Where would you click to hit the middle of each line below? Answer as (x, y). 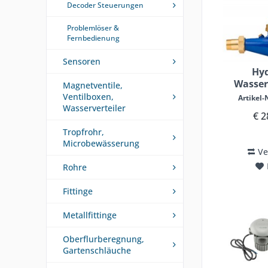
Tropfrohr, (83, 132)
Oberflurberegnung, (103, 239)
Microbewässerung (101, 143)
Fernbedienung (93, 38)
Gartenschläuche (97, 250)
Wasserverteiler (94, 108)
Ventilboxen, (88, 97)
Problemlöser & (93, 28)
